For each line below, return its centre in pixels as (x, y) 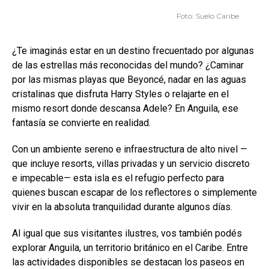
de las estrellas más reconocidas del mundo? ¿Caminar (128, 65)
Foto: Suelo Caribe (208, 16)
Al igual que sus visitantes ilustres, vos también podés (127, 233)
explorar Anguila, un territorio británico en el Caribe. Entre (130, 248)
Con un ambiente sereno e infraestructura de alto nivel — (130, 149)
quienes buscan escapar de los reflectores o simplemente (134, 192)
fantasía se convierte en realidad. (81, 123)
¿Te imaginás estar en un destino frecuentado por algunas (133, 51)
